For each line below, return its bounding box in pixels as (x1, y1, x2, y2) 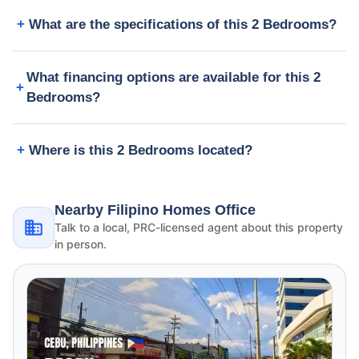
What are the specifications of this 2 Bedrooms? (29, 17, 337, 33)
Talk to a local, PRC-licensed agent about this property (54, 220, 343, 235)
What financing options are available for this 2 (26, 70, 321, 86)
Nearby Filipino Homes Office (54, 202, 256, 219)
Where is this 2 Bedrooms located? (29, 143, 252, 159)
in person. (54, 237, 107, 252)
